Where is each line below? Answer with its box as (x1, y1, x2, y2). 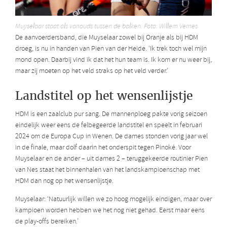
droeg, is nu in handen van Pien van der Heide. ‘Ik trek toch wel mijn (15, 44, 207, 54)
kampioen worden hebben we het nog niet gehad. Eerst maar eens (15, 206, 205, 216)
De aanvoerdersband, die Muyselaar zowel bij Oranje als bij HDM (15, 32, 198, 43)
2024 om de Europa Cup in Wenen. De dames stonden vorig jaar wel (15, 132, 208, 142)
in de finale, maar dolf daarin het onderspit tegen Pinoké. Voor (15, 143, 191, 153)
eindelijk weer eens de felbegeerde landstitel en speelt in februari (15, 121, 202, 131)
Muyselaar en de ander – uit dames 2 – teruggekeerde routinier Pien (15, 154, 208, 164)
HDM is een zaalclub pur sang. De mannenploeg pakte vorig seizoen (15, 109, 207, 120)
